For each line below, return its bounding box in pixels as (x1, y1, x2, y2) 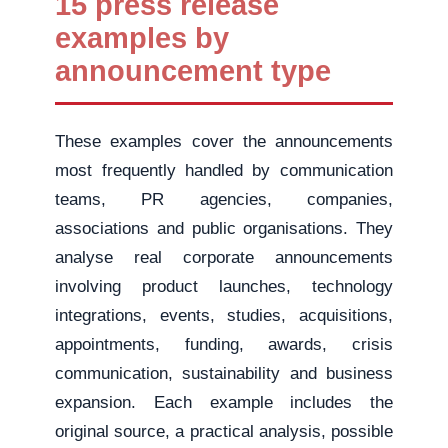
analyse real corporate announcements (55, 247, 393, 267)
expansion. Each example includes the (55, 392, 393, 412)
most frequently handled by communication (55, 160, 393, 180)
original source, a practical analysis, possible (55, 421, 393, 441)
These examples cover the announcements (55, 131, 393, 151)
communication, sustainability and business (55, 363, 393, 383)
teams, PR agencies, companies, (55, 189, 393, 209)
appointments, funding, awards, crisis (55, 334, 393, 354)
